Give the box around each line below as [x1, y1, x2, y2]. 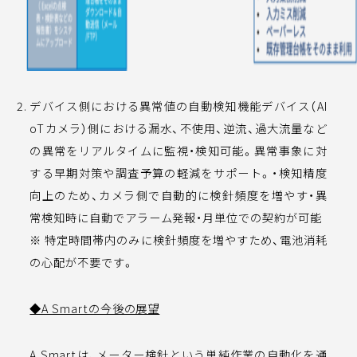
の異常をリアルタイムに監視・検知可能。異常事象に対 [29, 142, 328, 159]
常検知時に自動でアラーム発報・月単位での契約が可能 [29, 209, 322, 226]
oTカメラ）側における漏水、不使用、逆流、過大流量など [29, 120, 328, 136]
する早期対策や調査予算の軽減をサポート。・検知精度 [29, 164, 328, 181]
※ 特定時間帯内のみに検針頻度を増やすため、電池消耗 [29, 231, 328, 248]
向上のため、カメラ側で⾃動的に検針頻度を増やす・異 [29, 186, 328, 203]
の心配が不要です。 [29, 253, 135, 270]
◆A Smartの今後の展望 [29, 300, 160, 316]
